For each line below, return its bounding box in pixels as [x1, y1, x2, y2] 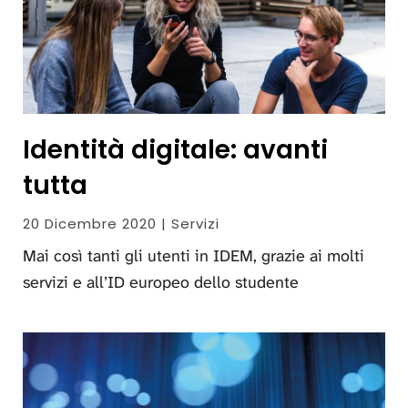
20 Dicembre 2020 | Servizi [23, 213, 219, 233]
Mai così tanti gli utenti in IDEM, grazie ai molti [23, 244, 364, 267]
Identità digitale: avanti [23, 131, 328, 168]
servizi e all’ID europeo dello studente [23, 270, 299, 293]
